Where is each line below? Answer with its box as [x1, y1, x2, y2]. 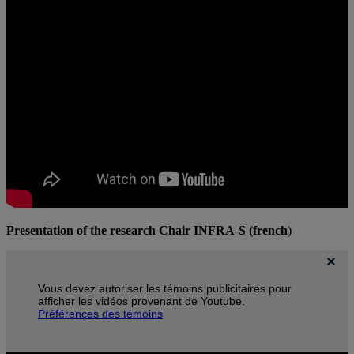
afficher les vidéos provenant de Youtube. [38, 295, 245, 308]
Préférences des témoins [38, 307, 163, 321]
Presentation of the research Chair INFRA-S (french [6, 224, 288, 238]
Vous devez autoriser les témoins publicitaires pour [38, 282, 292, 296]
